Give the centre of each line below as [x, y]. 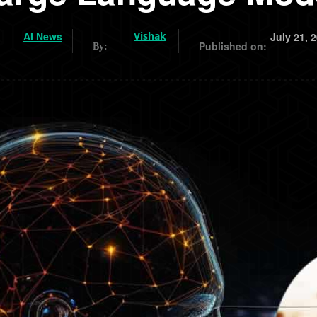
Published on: [233, 46]
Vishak [150, 36]
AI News [43, 36]
